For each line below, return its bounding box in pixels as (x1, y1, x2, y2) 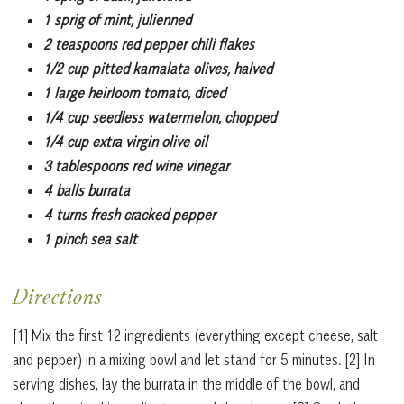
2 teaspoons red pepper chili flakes (43, 34, 254, 53)
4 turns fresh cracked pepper (43, 205, 216, 224)
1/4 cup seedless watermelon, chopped (43, 107, 276, 126)
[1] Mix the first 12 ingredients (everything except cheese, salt (13, 326, 378, 344)
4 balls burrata (43, 180, 130, 199)
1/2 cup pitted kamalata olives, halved (43, 59, 272, 78)
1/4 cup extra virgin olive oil (43, 132, 207, 151)
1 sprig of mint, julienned (43, 10, 191, 29)
